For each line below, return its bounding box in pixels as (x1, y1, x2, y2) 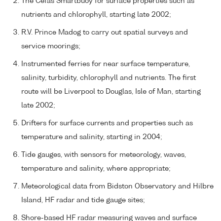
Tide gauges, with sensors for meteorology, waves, (21, 151, 186, 159)
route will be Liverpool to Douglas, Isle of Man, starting (21, 88, 201, 96)
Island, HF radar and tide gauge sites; (21, 197, 145, 204)
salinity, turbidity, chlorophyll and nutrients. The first (21, 74, 196, 82)
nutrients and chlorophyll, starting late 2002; (21, 11, 171, 19)
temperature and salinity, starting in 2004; (21, 134, 162, 141)
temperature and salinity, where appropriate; (21, 165, 171, 173)
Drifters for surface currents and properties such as (21, 120, 193, 127)
